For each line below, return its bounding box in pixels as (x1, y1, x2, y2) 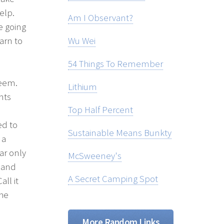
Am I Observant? (68, 12, 133, 24)
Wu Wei (68, 35, 95, 47)
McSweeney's (68, 150, 121, 162)
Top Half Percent (68, 104, 133, 116)
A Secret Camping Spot (68, 173, 158, 185)
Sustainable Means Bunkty (68, 127, 171, 139)
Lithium (68, 81, 97, 93)
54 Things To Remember (68, 58, 163, 70)
